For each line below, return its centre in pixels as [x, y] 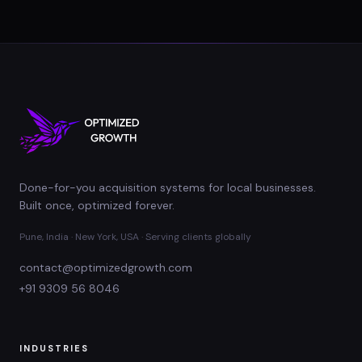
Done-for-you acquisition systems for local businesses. [168, 188]
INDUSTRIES [54, 349]
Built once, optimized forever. [97, 206]
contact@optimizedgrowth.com [106, 268]
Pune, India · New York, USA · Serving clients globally [135, 237]
